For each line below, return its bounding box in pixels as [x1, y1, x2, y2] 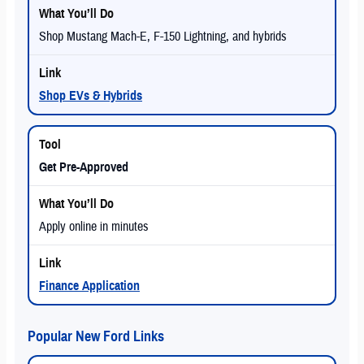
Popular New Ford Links [28, 327, 164, 346]
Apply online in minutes [39, 219, 149, 236]
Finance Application [39, 278, 140, 295]
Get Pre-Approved [39, 159, 128, 176]
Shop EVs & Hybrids [39, 88, 142, 105]
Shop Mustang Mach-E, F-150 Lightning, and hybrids [39, 28, 287, 45]
